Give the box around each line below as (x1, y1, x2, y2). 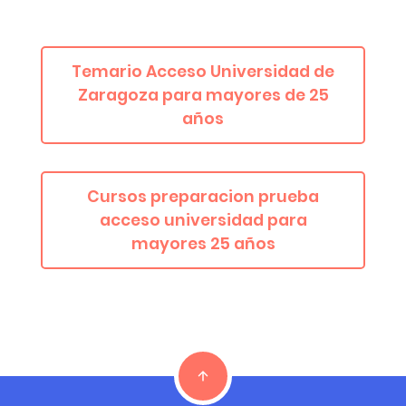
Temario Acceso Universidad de (72, 61, 334, 83)
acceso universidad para (99, 208, 307, 231)
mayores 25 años (130, 232, 275, 255)
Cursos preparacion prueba (87, 185, 319, 208)
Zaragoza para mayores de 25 (77, 84, 329, 107)
